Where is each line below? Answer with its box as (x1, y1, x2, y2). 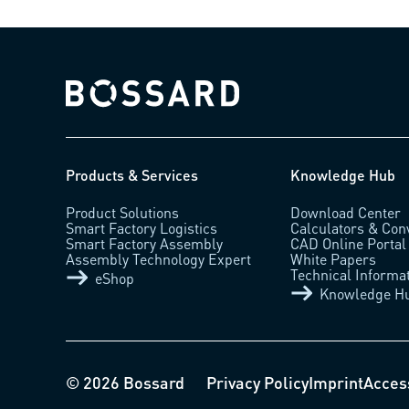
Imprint (309, 372, 363, 393)
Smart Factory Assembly (66, 234, 223, 254)
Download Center (290, 203, 402, 223)
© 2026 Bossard (66, 372, 184, 393)
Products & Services (66, 165, 198, 185)
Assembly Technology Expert (66, 249, 251, 269)
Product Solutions (66, 203, 179, 223)
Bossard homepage (65, 89, 189, 110)
